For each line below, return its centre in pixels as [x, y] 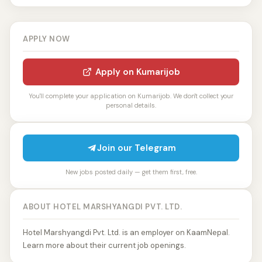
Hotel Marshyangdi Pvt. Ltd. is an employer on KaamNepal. [126, 232]
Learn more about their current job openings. [104, 245]
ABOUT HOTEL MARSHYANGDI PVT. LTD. [103, 207]
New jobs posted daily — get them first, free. [131, 172]
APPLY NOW [46, 39]
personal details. [131, 105]
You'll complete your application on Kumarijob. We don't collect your [131, 96]
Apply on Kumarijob [137, 72]
